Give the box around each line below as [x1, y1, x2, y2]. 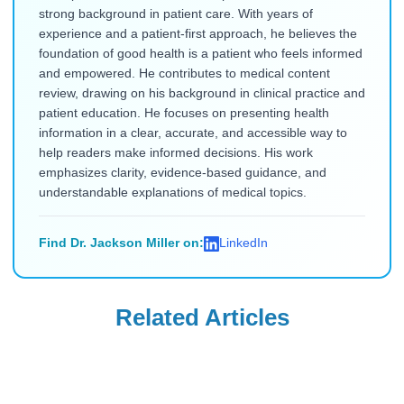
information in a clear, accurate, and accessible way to [38, 126, 347, 141]
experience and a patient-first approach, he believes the [38, 27, 357, 41]
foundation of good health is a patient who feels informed [38, 47, 363, 61]
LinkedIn [218, 236, 268, 251]
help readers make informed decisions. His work [38, 146, 313, 161]
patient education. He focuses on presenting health [38, 106, 329, 121]
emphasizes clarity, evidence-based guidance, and [38, 166, 326, 180]
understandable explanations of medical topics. [38, 186, 307, 200]
